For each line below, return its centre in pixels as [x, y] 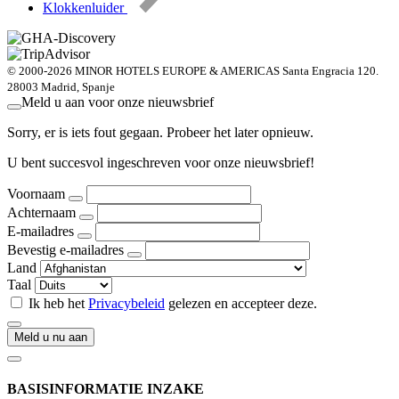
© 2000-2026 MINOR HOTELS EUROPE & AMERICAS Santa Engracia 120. [193, 70]
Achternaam [41, 212]
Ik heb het [58, 303]
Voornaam [36, 193]
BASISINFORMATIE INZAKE [106, 389]
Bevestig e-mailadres [65, 249]
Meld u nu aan [51, 337]
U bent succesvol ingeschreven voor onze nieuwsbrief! [161, 162]
